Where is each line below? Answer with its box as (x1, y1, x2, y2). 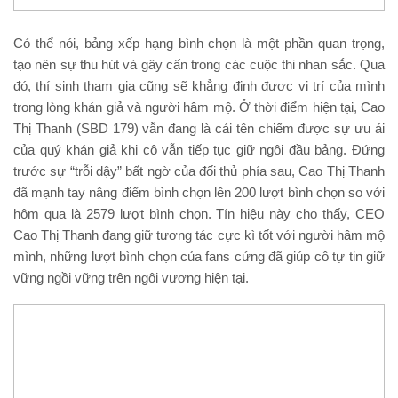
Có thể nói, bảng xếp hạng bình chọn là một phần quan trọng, (13, 36, 385, 52)
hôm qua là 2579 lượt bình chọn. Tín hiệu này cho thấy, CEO (13, 206, 385, 222)
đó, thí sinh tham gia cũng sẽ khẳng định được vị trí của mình (13, 78, 385, 94)
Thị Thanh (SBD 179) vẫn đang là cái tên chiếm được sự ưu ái (13, 121, 385, 137)
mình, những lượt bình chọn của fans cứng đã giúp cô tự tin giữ (13, 249, 385, 265)
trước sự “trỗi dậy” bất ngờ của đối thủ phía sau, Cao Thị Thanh (13, 163, 385, 179)
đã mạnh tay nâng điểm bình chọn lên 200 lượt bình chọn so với (13, 185, 385, 201)
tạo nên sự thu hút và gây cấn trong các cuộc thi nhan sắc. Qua (13, 57, 385, 73)
